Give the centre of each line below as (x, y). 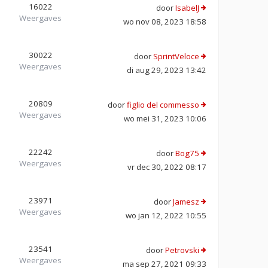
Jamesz (186, 201)
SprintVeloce (176, 56)
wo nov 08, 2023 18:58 (165, 21)
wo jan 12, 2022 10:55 (166, 215)
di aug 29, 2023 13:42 (167, 70)
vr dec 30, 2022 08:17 (167, 167)
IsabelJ (187, 7)
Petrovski (182, 250)
